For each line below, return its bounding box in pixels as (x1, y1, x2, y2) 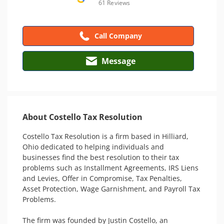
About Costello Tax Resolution (22, 111, 142, 122)
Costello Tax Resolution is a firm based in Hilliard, (22, 131, 188, 141)
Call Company (94, 31, 142, 40)
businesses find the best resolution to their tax (22, 152, 179, 162)
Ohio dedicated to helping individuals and (22, 142, 164, 151)
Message (101, 55, 135, 66)
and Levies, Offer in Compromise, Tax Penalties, (22, 173, 182, 183)
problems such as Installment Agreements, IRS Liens (22, 163, 198, 172)
